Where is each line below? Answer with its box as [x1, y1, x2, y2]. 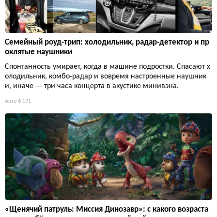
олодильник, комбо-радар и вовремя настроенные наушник [5, 72, 206, 80]
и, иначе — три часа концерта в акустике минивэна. [5, 82, 179, 90]
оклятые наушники [5, 47, 72, 56]
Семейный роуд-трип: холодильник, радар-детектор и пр [5, 38, 209, 46]
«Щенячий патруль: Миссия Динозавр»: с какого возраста [5, 205, 208, 214]
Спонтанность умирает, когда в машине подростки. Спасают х [5, 62, 210, 71]
